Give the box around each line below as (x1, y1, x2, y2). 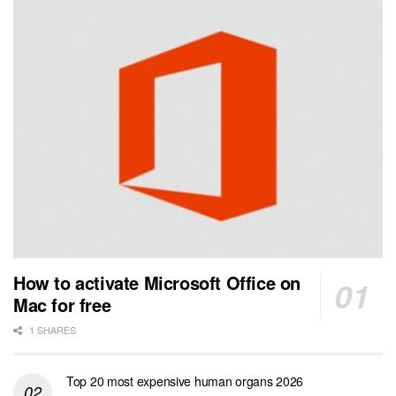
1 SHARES (27, 323, 76, 338)
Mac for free (13, 292, 111, 318)
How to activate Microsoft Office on (13, 270, 301, 296)
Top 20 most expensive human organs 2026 (66, 372, 304, 391)
